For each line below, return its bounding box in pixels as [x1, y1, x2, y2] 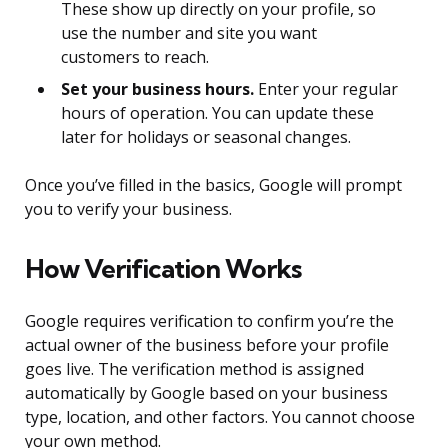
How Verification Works [25, 252, 301, 286]
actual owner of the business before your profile [25, 334, 389, 357]
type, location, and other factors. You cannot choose [25, 406, 415, 429]
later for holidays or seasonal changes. [61, 126, 351, 149]
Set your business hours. [61, 78, 254, 101]
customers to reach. [61, 46, 209, 69]
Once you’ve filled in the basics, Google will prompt [25, 174, 402, 197]
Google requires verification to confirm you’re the [25, 310, 394, 333]
